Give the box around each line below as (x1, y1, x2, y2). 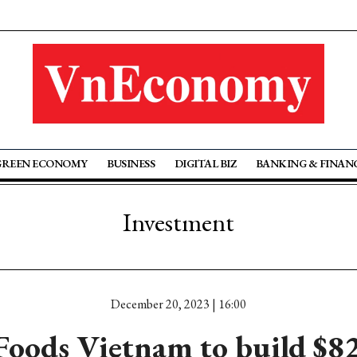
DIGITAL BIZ (174, 156, 237, 171)
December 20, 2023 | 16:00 (111, 296, 246, 312)
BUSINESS (107, 156, 155, 171)
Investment (123, 206, 234, 239)
